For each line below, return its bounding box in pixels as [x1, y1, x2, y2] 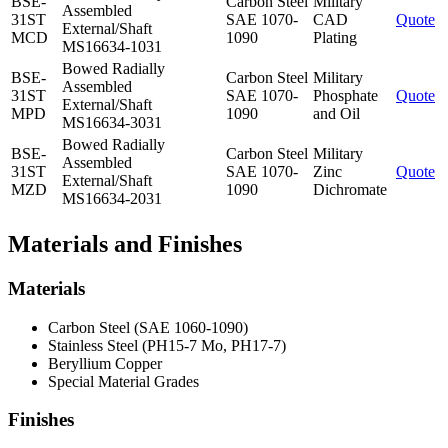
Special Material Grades [48, 372, 199, 390]
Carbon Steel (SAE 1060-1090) [48, 318, 248, 336]
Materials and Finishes [8, 231, 242, 258]
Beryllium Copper [48, 354, 162, 372]
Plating [313, 29, 357, 47]
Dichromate [313, 181, 387, 199]
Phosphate [313, 87, 378, 105]
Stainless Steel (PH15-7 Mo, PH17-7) [48, 336, 286, 354]
